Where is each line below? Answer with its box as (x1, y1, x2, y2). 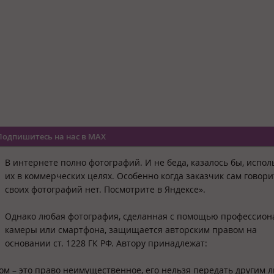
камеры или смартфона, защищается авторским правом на (5, 223, 257, 235)
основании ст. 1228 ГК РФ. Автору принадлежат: (5, 237, 207, 249)
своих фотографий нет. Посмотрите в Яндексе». (5, 183, 206, 195)
